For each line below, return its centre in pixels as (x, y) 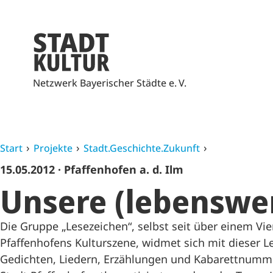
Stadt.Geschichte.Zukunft (142, 148)
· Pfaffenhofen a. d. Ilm (121, 169)
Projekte (53, 148)
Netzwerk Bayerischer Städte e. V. (110, 83)
